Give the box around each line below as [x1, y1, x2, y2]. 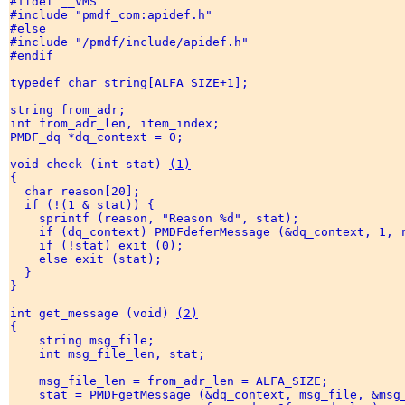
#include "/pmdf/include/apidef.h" [10, 35, 256, 50]
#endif [10, 49, 61, 63]
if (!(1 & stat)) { [10, 198, 162, 212]
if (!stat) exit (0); [10, 239, 191, 253]
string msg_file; [10, 334, 162, 348]
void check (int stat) [10, 157, 169, 172]
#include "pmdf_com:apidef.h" [10, 8, 220, 23]
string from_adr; [10, 103, 133, 118]
